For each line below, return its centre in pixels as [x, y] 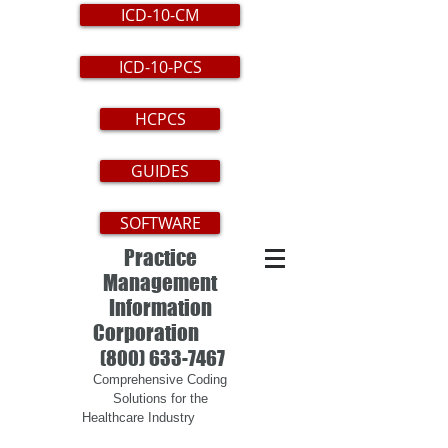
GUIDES [160, 170]
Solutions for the [160, 398]
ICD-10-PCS [160, 66]
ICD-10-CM [160, 14]
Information [160, 307]
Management [160, 282]
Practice [160, 257]
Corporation [160, 332]
